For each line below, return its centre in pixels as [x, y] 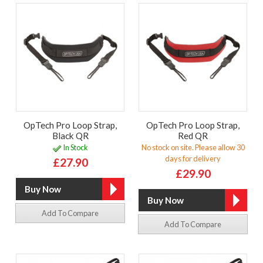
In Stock [75, 148]
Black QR [70, 135]
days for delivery [193, 159]
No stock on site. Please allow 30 [193, 148]
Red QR [193, 135]
